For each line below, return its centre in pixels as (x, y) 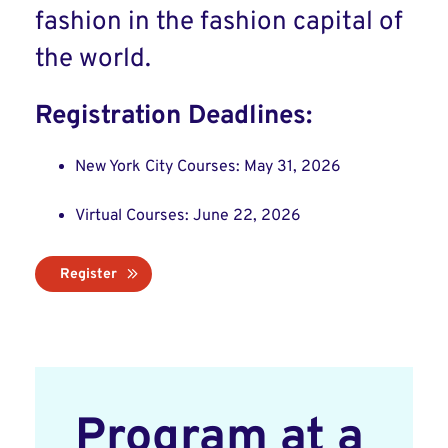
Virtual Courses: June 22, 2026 (188, 216)
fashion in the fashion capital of (219, 22)
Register (88, 274)
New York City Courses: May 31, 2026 (208, 167)
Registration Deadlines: (173, 116)
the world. (93, 59)
